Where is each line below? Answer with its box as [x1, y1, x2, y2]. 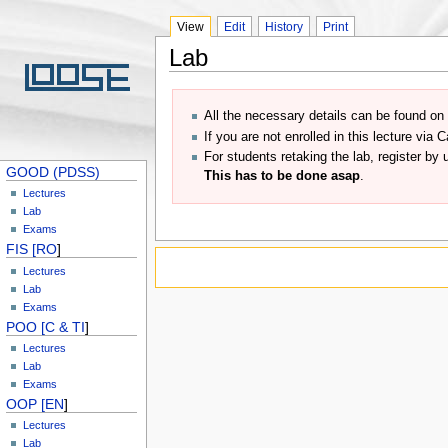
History [264, 19, 303, 34]
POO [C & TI [6, 318, 86, 335]
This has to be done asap [204, 168, 361, 183]
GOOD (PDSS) [6, 163, 101, 180]
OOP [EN [6, 395, 65, 412]
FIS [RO [6, 241, 58, 258]
